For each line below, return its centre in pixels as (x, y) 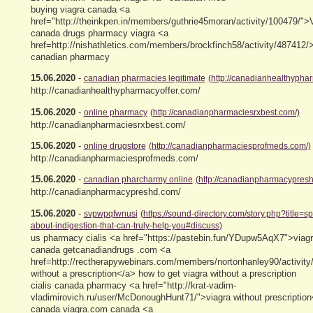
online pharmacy (115, 112)
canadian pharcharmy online (138, 180)
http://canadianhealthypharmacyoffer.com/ (115, 91)
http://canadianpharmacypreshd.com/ (105, 192)
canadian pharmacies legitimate (144, 79)
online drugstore (115, 146)
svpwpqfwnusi (110, 213)
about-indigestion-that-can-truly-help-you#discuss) (126, 225)
